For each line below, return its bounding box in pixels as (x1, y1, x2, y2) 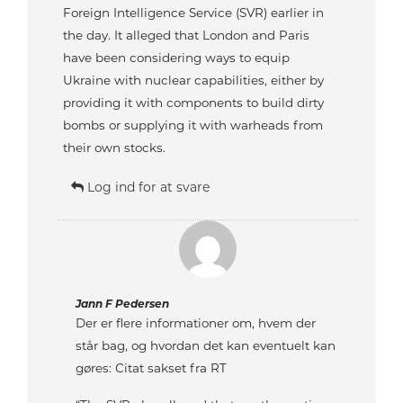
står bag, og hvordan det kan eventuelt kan (76, 338, 336, 354)
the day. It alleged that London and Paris (63, 28, 309, 43)
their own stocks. (63, 140, 166, 156)
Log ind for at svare (84, 179, 210, 196)
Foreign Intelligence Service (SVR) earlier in (63, 5, 324, 21)
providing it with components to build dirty (63, 95, 324, 111)
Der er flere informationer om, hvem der (76, 316, 317, 331)
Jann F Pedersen (76, 297, 170, 311)
